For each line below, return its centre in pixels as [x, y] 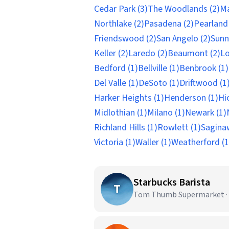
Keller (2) [111, 53]
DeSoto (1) [159, 83]
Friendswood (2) [125, 39]
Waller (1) [153, 142]
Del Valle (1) [116, 83]
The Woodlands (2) [184, 9]
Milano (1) [166, 113]
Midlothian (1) [121, 113]
